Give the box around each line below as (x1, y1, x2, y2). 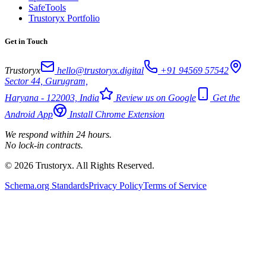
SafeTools (28, 2, 66, 12)
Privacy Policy (88, 180, 143, 191)
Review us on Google (113, 93, 196, 103)
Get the (210, 93, 240, 103)
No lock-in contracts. (5, 140, 83, 151)
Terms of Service (143, 180, 207, 191)
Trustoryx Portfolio (28, 12, 100, 23)
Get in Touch (5, 37, 47, 46)
